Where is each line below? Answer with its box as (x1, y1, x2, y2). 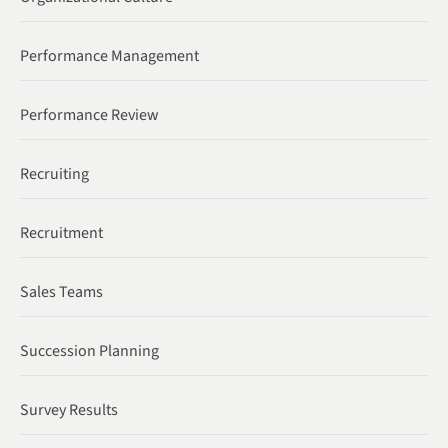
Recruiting (20, 162, 89, 185)
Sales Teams (20, 280, 103, 303)
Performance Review (20, 103, 159, 126)
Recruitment (20, 221, 103, 244)
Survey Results (20, 398, 118, 421)
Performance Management (20, 44, 199, 67)
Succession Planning (20, 339, 159, 362)
